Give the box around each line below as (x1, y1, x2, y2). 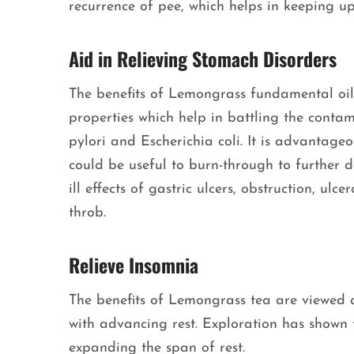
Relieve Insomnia (69, 250, 198, 280)
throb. (69, 205, 111, 221)
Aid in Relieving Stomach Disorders (69, 44, 337, 73)
